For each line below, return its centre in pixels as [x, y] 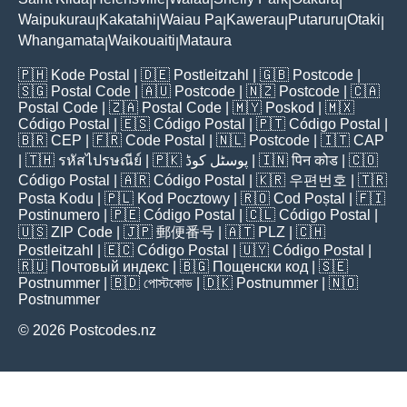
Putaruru [316, 20]
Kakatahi [128, 20]
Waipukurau [57, 20]
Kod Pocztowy [184, 199]
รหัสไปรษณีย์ [100, 161]
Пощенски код [260, 267]
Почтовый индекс [110, 267]
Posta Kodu [56, 199]
